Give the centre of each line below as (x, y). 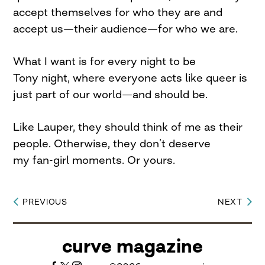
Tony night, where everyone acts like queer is (130, 77)
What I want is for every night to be (105, 61)
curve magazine (132, 246)
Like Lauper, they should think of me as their (128, 127)
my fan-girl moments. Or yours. (94, 160)
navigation (49, 228)
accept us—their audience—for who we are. (126, 28)
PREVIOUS (45, 202)
